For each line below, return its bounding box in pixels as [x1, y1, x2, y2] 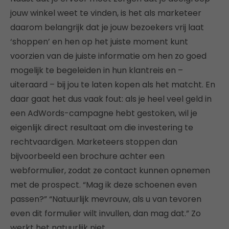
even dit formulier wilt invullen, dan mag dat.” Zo [10, 208, 201, 220]
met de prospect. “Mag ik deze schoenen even [10, 179, 197, 191]
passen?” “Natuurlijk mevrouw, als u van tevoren [10, 193, 201, 205]
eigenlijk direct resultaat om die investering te [10, 122, 193, 134]
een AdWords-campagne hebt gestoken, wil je [10, 107, 197, 120]
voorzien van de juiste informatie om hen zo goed [10, 50, 207, 62]
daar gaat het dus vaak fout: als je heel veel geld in [10, 93, 212, 105]
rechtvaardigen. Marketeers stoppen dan [10, 136, 177, 148]
